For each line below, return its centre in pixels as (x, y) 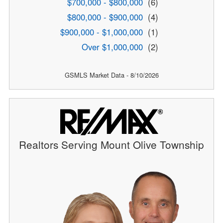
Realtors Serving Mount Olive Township (111, 145)
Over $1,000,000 (112, 47)
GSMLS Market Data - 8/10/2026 (111, 75)
